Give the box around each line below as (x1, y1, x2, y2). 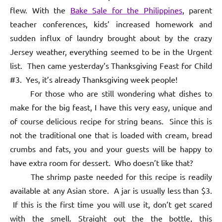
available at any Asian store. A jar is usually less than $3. (10, 185, 212, 196)
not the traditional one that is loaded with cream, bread (10, 130, 212, 140)
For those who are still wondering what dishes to (10, 88, 212, 99)
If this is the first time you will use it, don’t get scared (10, 199, 212, 210)
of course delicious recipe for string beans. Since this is (10, 116, 212, 126)
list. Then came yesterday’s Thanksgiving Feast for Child (10, 60, 212, 71)
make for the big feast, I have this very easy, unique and (10, 102, 212, 112)
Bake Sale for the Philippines (70, 5, 182, 15)
